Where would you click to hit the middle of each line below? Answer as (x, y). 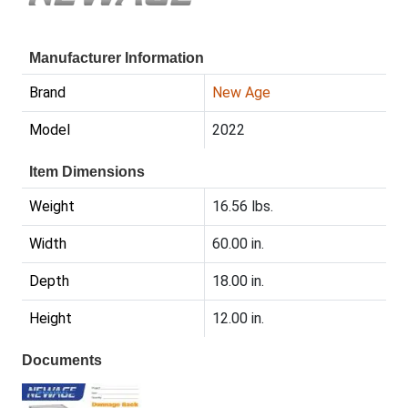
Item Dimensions (87, 172)
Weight (52, 207)
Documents (62, 361)
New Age (241, 93)
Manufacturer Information (117, 58)
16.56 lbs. (243, 207)
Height (51, 319)
